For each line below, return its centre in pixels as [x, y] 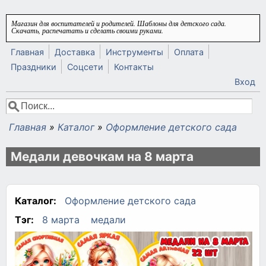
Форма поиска [54, 117]
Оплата [189, 52]
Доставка [75, 52]
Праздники [34, 67]
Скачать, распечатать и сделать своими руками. [87, 30]
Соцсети [85, 67]
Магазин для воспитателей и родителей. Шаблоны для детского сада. [119, 23]
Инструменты [134, 52]
